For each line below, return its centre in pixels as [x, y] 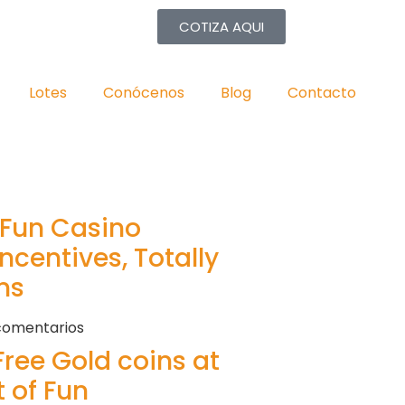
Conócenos [143, 93]
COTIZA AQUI [221, 27]
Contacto [321, 93]
